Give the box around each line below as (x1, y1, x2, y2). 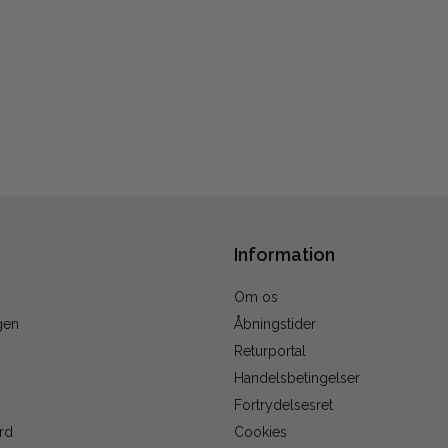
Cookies (234, 424, 287, 441)
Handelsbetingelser (234, 370, 360, 387)
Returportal (234, 343, 306, 360)
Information (234, 243, 335, 265)
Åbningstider (234, 316, 316, 333)
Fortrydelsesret (234, 397, 333, 414)
